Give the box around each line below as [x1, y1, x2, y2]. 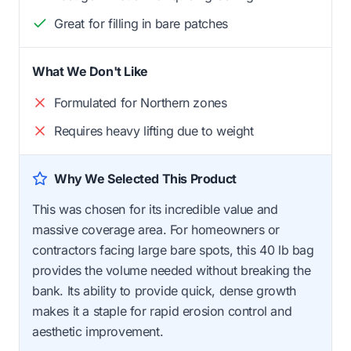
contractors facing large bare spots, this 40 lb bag [32, 241, 314, 258]
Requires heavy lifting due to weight [54, 122, 254, 139]
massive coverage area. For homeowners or [32, 221, 280, 237]
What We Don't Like [32, 63, 148, 79]
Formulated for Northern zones [54, 94, 227, 110]
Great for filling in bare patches [54, 15, 228, 31]
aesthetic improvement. [32, 323, 164, 339]
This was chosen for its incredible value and [32, 201, 278, 217]
